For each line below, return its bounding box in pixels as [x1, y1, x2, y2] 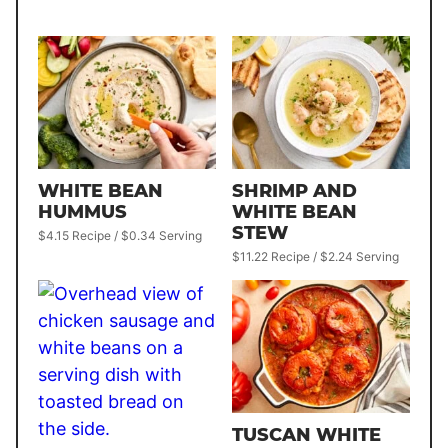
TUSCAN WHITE [232, 423, 381, 446]
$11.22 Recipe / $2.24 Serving [232, 248, 399, 264]
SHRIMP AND [232, 179, 357, 202]
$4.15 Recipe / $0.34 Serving [38, 227, 202, 243]
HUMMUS [38, 200, 127, 223]
